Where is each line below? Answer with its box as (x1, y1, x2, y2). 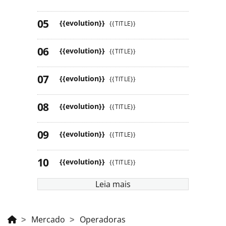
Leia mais (95, 178, 131, 190)
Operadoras (80, 213, 126, 225)
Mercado (31, 213, 65, 225)
